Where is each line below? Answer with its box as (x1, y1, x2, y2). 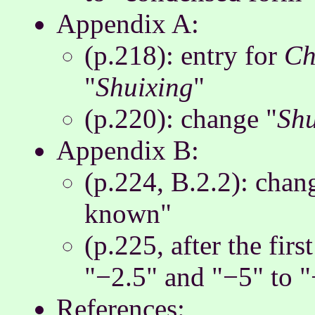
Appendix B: (56, 135, 199, 165)
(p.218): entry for (84, 40, 284, 70)
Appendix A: (56, 8, 199, 39)
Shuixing (96, 72, 193, 102)
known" (84, 198, 172, 229)
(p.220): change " (84, 103, 277, 134)
